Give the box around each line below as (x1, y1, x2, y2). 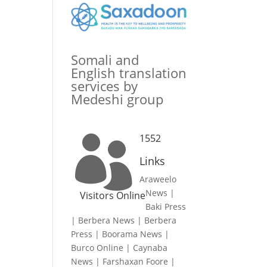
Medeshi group (71, 90, 164, 108)
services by (71, 77, 138, 95)
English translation (71, 64, 187, 82)
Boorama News (102, 228, 163, 240)
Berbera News (78, 215, 135, 226)
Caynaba (133, 242, 168, 254)
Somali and (71, 51, 139, 69)
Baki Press (145, 201, 187, 213)
